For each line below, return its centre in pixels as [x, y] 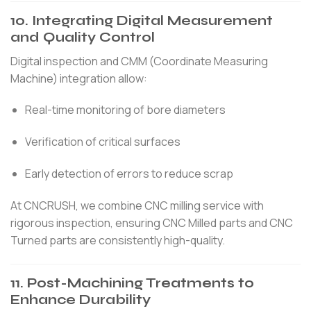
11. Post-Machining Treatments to [132, 283]
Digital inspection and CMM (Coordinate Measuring [139, 61]
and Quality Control [83, 37]
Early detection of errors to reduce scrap [129, 173]
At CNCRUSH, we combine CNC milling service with [137, 205]
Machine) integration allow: [79, 78]
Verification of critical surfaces [102, 142]
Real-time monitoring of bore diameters [125, 110]
